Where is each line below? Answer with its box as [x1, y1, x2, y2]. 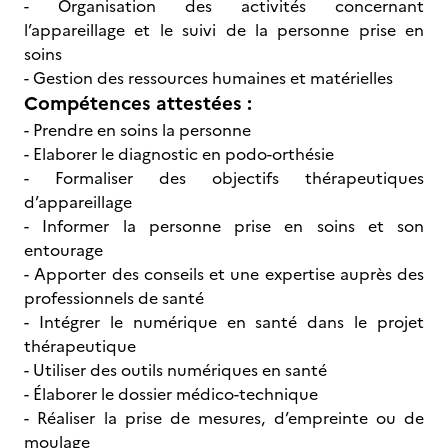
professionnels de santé [24, 286, 208, 310]
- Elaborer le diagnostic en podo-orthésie [24, 142, 338, 166]
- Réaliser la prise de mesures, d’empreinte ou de [24, 406, 424, 430]
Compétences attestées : [24, 89, 252, 118]
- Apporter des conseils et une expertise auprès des [24, 262, 424, 286]
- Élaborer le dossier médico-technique [24, 382, 322, 406]
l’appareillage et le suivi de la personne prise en [24, 18, 424, 42]
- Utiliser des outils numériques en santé [24, 358, 331, 382]
